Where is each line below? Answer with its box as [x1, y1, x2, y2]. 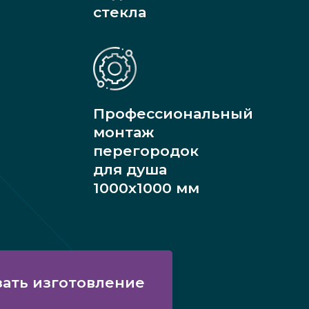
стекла [92, 3, 146, 21]
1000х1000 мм [92, 179, 199, 197]
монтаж [92, 123, 154, 141]
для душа [92, 161, 167, 179]
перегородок [92, 142, 199, 160]
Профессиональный [92, 105, 253, 123]
